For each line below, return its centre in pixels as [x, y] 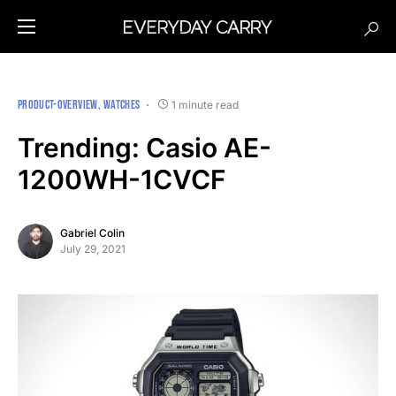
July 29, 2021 [93, 249]
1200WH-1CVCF [122, 179]
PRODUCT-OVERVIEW [58, 105]
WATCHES [122, 105]
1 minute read [206, 104]
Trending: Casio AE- [145, 148]
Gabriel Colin [92, 233]
